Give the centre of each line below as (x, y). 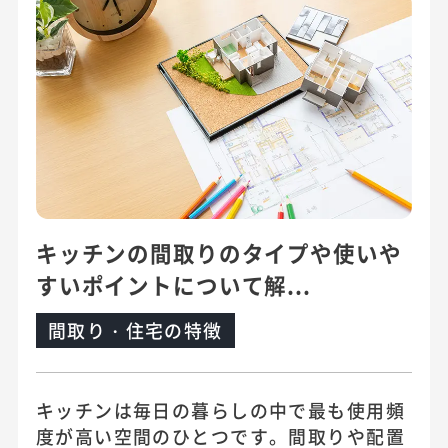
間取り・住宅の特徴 (135, 330)
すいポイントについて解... (173, 285)
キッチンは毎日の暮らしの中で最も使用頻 (220, 410)
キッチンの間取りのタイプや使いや (218, 253)
